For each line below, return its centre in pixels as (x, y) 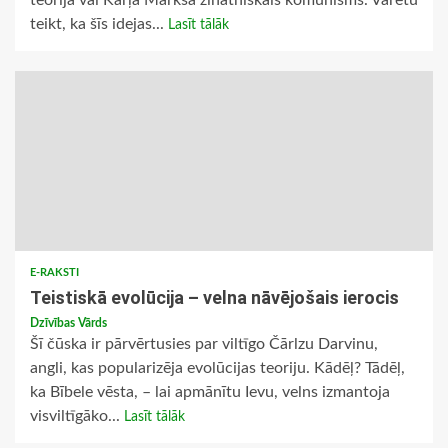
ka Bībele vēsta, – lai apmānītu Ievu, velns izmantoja (210, 392)
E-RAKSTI (54, 273)
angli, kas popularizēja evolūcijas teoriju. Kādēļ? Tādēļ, (217, 368)
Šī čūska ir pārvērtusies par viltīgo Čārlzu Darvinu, (204, 344)
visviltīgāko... (77, 416)
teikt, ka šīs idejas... (99, 24)
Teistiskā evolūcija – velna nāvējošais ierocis (214, 298)
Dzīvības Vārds (68, 323)
